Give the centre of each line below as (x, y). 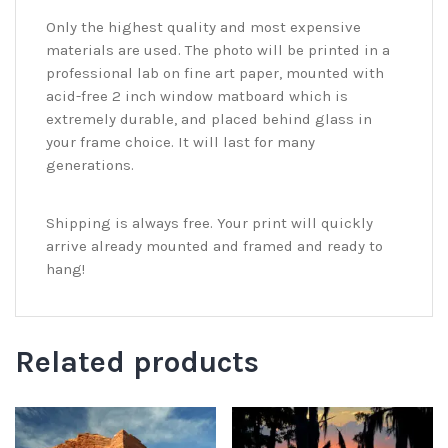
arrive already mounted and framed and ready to (214, 246)
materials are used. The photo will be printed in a (218, 50)
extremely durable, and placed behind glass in (209, 119)
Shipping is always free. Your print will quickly (209, 223)
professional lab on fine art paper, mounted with (215, 73)
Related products (137, 362)
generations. (90, 165)
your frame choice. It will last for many (180, 142)
